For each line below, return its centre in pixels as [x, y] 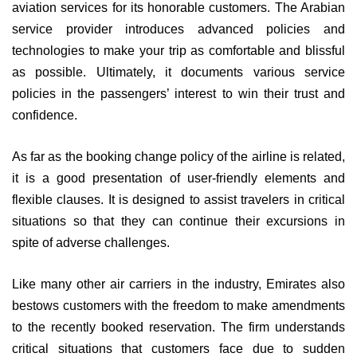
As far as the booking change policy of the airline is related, [178, 157]
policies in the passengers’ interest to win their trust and [178, 94]
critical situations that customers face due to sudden [178, 349]
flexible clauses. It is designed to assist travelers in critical [178, 200]
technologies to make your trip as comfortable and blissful [178, 51]
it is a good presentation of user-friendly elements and [178, 178]
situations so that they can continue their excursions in [178, 221]
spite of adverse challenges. [91, 243]
